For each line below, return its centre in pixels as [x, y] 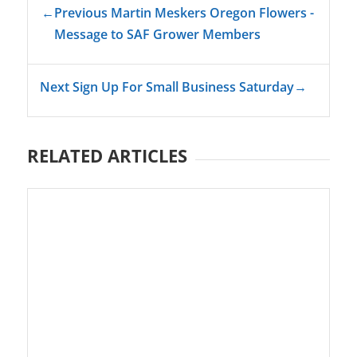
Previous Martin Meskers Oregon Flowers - [184, 13]
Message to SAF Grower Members [157, 35]
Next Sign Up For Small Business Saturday [167, 87]
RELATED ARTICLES [107, 156]
